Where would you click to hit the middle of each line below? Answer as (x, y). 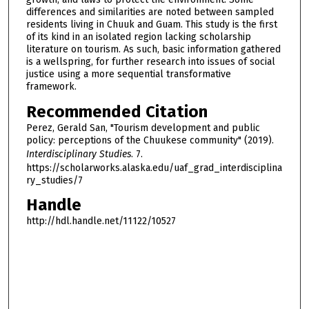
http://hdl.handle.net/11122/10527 (101, 221)
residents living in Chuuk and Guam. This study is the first (151, 24)
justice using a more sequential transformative (128, 74)
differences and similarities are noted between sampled (150, 12)
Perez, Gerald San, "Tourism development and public (143, 128)
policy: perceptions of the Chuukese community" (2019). (150, 140)
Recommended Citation (117, 111)
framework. (51, 86)
